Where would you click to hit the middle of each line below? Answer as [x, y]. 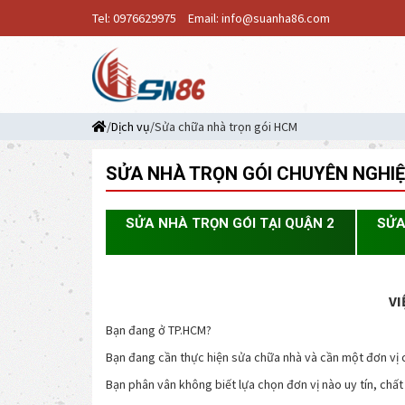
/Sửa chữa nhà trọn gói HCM [224, 127]
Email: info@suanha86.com [259, 18]
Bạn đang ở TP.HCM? [159, 330]
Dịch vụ [131, 127]
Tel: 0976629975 [134, 18]
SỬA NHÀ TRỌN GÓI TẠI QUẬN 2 [231, 223]
